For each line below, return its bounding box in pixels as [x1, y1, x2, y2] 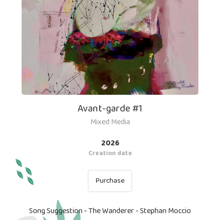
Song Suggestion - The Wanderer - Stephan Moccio [29, 205, 191, 218]
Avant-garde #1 [78, 101, 142, 117]
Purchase [95, 175, 125, 187]
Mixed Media [90, 116, 130, 129]
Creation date [88, 148, 132, 159]
